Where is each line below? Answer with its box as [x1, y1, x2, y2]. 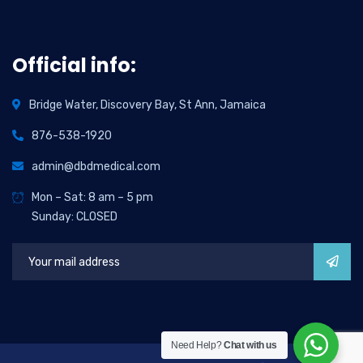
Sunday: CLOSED [32, 210, 117, 224]
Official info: [12, 52, 136, 79]
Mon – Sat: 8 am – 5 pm [32, 190, 153, 204]
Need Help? [171, 340, 224, 351]
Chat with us [224, 340, 277, 351]
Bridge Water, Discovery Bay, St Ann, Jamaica [29, 98, 266, 112]
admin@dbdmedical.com [32, 160, 160, 173]
